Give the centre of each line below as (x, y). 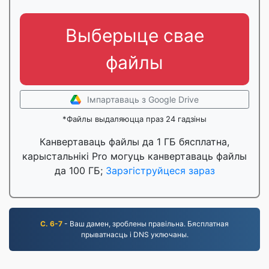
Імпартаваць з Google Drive (143, 99)
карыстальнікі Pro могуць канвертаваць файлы (134, 156)
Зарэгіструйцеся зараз (160, 171)
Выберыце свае (134, 35)
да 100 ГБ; (80, 171)
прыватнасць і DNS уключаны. (134, 234)
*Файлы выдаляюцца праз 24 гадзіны (134, 119)
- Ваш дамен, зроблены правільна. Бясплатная (146, 224)
